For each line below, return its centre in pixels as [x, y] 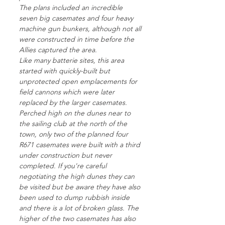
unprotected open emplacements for [78, 81]
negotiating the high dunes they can [77, 176]
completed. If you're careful [63, 166]
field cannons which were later [67, 92]
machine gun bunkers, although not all [80, 29]
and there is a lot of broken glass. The [79, 208]
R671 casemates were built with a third [80, 145]
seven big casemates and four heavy [76, 18]
